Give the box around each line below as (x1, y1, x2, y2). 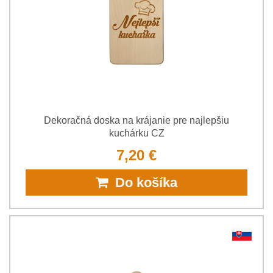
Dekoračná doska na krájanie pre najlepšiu (44, 115, 229, 126)
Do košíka (108, 174, 177, 190)
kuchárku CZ (108, 127, 165, 138)
